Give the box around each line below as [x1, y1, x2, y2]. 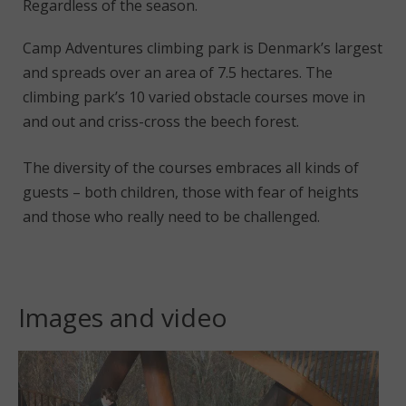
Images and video [18, 300, 227, 334]
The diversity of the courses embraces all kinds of [23, 158, 359, 178]
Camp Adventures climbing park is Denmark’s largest [23, 38, 382, 58]
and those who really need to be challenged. [23, 207, 320, 227]
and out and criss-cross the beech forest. [23, 111, 299, 131]
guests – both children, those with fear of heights [23, 182, 359, 202]
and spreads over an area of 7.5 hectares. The [23, 63, 333, 82]
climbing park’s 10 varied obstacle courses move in [23, 87, 365, 107]
